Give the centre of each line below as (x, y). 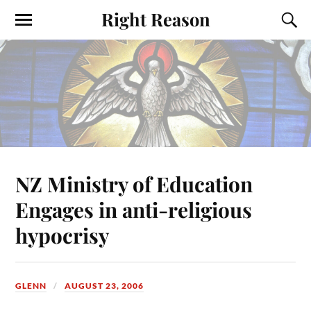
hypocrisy (62, 235)
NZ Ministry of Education (134, 183)
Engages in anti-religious (134, 209)
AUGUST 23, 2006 (104, 285)
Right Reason (155, 19)
